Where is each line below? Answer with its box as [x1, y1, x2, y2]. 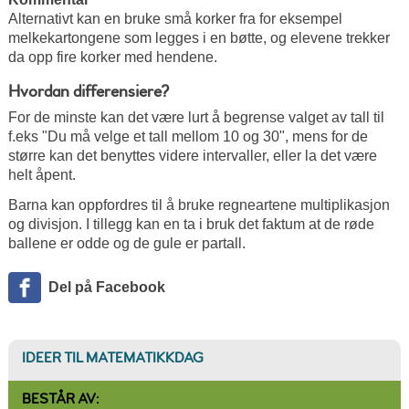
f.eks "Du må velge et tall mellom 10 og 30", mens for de [7, 128, 368, 144]
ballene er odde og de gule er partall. [7, 236, 246, 252]
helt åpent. [7, 166, 76, 183]
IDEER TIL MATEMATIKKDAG [21, 349, 204, 368]
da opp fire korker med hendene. [7, 48, 217, 65]
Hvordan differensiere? [7, 79, 169, 102]
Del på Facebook [47, 279, 165, 296]
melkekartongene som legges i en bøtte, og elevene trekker [7, 29, 390, 46]
